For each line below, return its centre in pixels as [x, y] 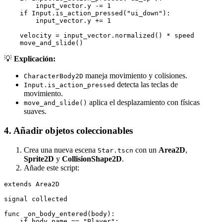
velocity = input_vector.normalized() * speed [99, 36]
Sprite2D [39, 159]
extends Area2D [32, 184]
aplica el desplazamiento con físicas [143, 103]
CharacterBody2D [54, 76]
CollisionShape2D [92, 159]
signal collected [36, 199]
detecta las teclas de [146, 85]
